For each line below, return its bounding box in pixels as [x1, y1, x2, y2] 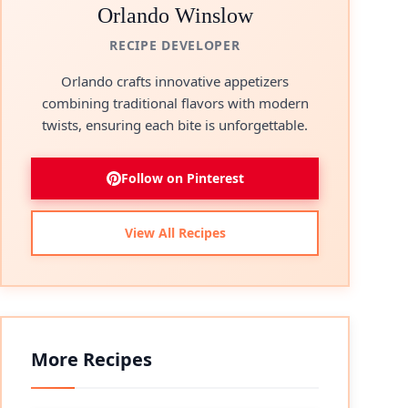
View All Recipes [124, 224, 226, 241]
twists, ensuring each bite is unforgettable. [42, 116, 308, 134]
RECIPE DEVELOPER [109, 36, 240, 54]
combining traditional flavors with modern [41, 94, 309, 112]
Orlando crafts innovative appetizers [61, 72, 289, 90]
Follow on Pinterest [120, 169, 244, 187]
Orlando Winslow [97, 4, 253, 27]
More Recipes [31, 347, 152, 372]
